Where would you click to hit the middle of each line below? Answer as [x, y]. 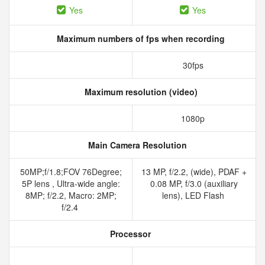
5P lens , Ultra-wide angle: [71, 183]
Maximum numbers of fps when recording [140, 38]
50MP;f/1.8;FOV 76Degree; [71, 172]
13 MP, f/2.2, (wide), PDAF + [194, 172]
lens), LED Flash [194, 195]
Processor [129, 234]
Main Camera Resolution [136, 145]
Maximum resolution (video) [140, 92]
